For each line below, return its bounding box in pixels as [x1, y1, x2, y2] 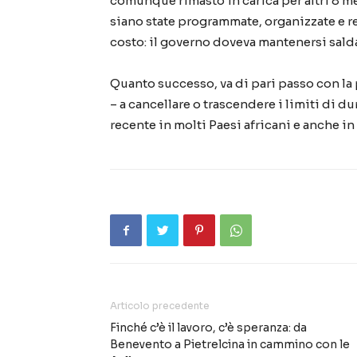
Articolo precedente [110, 300, 210, 312]
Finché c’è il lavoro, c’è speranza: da [110, 320, 307, 335]
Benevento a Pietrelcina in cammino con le [110, 337, 350, 352]
